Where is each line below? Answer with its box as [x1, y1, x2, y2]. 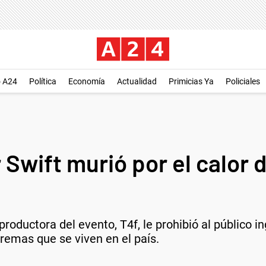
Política [29, 77, 56, 86]
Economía [68, 77, 105, 86]
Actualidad [117, 77, 157, 86]
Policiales [226, 77, 260, 86]
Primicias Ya [169, 77, 214, 86]
